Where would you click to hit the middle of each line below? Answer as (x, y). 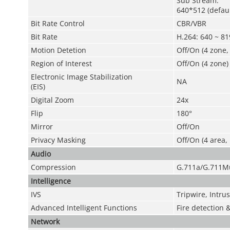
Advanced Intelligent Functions (84, 208)
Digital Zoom (52, 100)
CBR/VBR (191, 23)
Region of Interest (61, 63)
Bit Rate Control (57, 23)
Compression (53, 167)
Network (45, 222)
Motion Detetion (58, 50)
